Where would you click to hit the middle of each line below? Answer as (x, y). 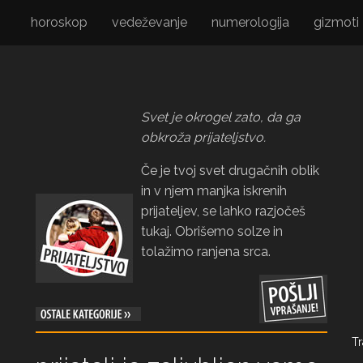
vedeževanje (149, 22)
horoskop (59, 22)
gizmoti (336, 22)
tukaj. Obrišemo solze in (212, 231)
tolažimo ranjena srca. (206, 252)
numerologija (250, 22)
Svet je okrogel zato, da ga (221, 117)
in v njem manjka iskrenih (214, 191)
